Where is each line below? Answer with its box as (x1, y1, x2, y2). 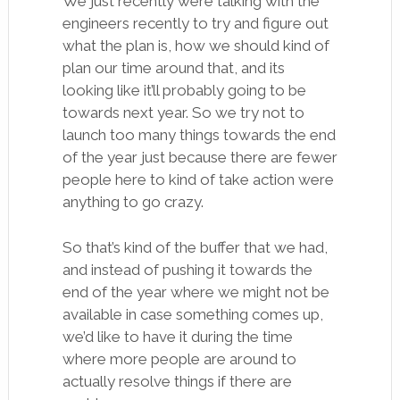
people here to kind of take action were (62, 171, 334, 189)
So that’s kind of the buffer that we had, (62, 238, 328, 257)
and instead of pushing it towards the (62, 261, 312, 279)
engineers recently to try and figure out (62, 14, 329, 33)
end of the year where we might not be (62, 283, 329, 302)
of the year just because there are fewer (62, 148, 337, 167)
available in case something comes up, (62, 305, 323, 324)
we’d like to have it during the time (62, 328, 293, 346)
